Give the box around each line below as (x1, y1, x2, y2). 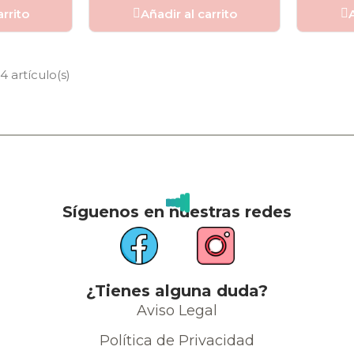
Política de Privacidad (100, 331, 254, 349)
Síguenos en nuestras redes (62, 202, 292, 222)
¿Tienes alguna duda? (86, 281, 268, 301)
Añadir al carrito (140, 6, 237, 21)
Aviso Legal (137, 302, 217, 320)
